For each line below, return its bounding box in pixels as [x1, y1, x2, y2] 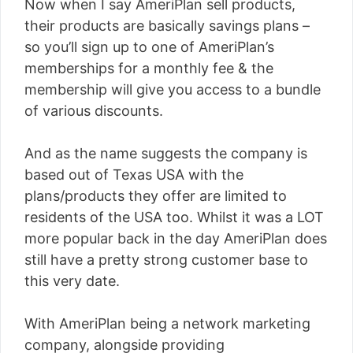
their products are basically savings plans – [24, 17, 310, 34]
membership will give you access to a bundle [24, 81, 321, 98]
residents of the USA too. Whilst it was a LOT [24, 209, 324, 225]
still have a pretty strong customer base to [24, 251, 308, 268]
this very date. [24, 273, 120, 289]
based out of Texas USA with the [24, 166, 243, 183]
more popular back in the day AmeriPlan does [24, 230, 327, 247]
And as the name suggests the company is [24, 145, 307, 162]
